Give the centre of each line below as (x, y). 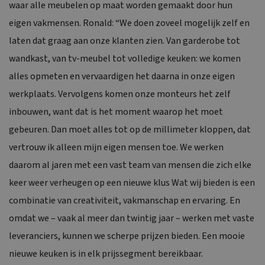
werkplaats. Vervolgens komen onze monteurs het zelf (120, 94)
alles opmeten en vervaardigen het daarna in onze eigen (122, 76)
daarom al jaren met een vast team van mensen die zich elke (130, 165)
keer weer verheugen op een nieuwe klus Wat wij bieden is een (132, 182)
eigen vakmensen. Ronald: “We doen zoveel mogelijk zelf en (129, 23)
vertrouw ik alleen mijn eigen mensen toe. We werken (116, 147)
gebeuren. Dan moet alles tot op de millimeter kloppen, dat (130, 129)
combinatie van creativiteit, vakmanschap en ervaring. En (125, 200)
